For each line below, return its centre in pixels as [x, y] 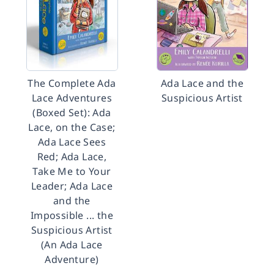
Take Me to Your [72, 171]
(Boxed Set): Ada [72, 113]
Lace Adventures [72, 98]
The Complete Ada [72, 83]
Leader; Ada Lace [72, 186]
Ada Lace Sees [72, 142]
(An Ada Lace [72, 245]
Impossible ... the [72, 215]
